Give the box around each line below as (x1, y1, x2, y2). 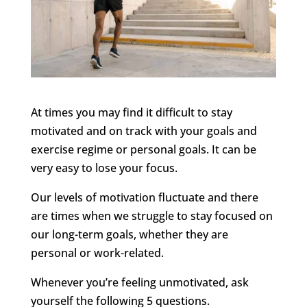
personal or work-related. (30, 245, 164, 260)
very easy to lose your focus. (30, 160, 177, 175)
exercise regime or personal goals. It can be (30, 141, 256, 157)
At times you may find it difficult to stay (30, 104, 232, 120)
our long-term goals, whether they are (30, 226, 228, 242)
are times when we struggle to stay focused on (30, 208, 273, 223)
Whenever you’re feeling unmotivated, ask (30, 274, 249, 290)
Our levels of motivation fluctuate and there (30, 189, 258, 205)
